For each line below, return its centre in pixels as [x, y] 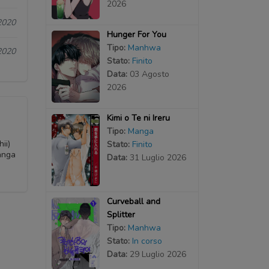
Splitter [121, 214]
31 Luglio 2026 [158, 157]
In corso [147, 241]
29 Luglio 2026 [158, 254]
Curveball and [133, 201]
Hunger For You [136, 34]
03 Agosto [149, 74]
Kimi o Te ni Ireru [138, 118]
